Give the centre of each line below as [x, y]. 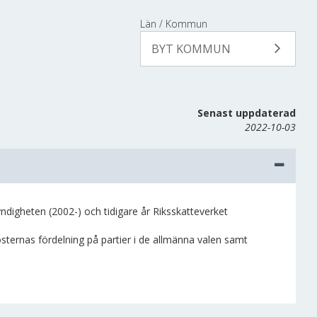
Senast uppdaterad [247, 113]
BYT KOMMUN [191, 49]
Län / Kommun [174, 24]
